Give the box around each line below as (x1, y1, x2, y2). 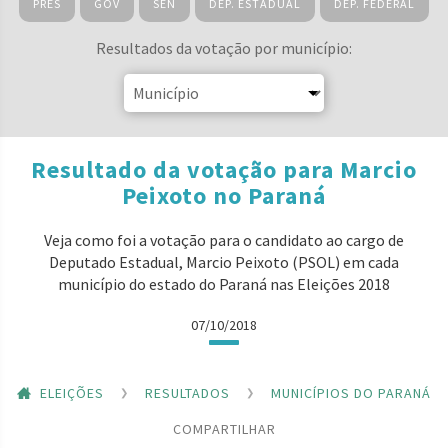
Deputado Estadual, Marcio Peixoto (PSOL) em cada (49, 252, 399, 272)
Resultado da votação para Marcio (31, 154, 417, 185)
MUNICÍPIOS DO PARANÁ (271, 383, 431, 402)
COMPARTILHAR (172, 419, 276, 438)
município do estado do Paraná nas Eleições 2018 (58, 274, 390, 294)
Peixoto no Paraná (122, 180, 326, 211)
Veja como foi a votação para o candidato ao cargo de (44, 230, 404, 250)
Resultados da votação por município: (96, 38, 352, 58)
